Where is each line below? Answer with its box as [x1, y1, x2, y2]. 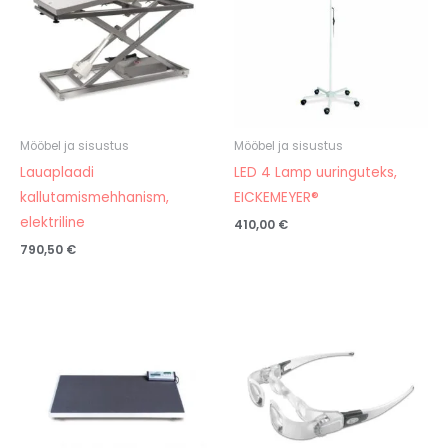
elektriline [20, 212, 85, 232]
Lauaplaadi [20, 162, 94, 182]
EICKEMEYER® [234, 187, 319, 207]
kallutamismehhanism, [20, 187, 169, 207]
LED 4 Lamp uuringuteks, [234, 162, 397, 182]
